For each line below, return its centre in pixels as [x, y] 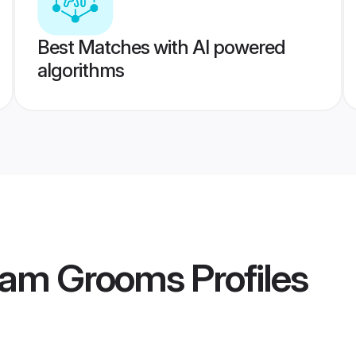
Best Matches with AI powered [161, 47]
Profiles [246, 278]
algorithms [80, 70]
